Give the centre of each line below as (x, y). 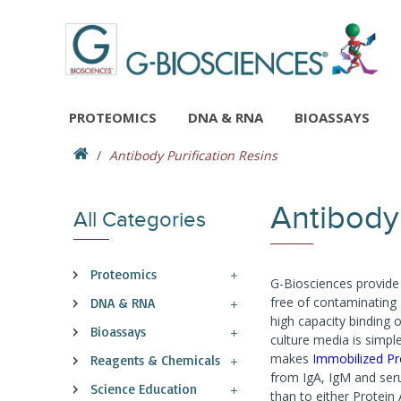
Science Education (144, 389)
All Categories (140, 220)
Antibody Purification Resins (193, 155)
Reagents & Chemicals (155, 360)
